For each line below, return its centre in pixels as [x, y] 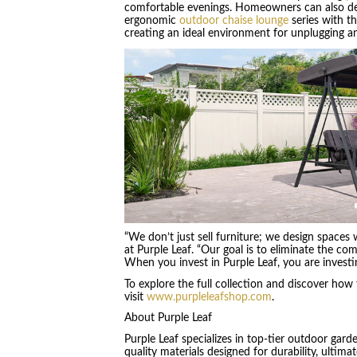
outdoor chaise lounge [233, 21]
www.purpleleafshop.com [209, 297]
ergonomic [151, 21]
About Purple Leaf [168, 318]
